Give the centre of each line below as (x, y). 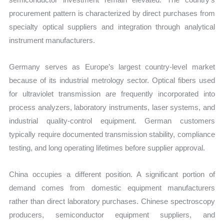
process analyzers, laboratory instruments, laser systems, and (112, 107)
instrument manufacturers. (52, 40)
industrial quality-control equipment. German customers (112, 121)
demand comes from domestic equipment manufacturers (112, 188)
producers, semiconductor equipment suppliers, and (112, 215)
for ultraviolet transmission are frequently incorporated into (112, 94)
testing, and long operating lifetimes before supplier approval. (107, 148)
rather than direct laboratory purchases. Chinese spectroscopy (112, 201)
